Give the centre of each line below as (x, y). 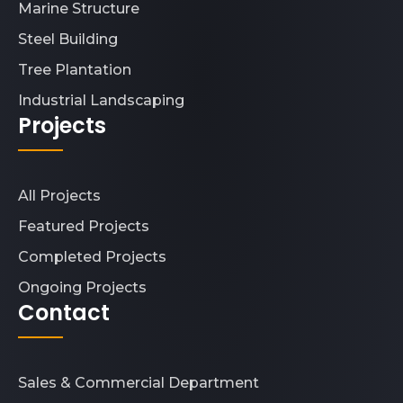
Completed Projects (92, 256)
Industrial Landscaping (101, 100)
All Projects (59, 195)
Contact (64, 312)
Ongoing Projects (82, 287)
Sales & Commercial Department (139, 382)
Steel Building (68, 39)
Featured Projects (84, 226)
